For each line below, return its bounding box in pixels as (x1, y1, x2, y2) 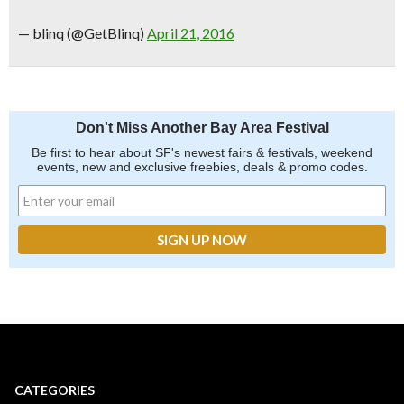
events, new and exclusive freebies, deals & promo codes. (36, 160, 368, 174)
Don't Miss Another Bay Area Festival (75, 120, 329, 135)
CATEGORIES (14, 382, 95, 398)
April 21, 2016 (147, 24, 234, 41)
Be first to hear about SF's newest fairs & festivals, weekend (32, 145, 372, 160)
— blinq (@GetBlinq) (18, 24, 147, 41)
